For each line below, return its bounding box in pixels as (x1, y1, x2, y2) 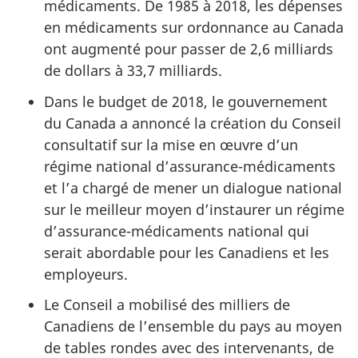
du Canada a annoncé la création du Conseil (44, 113, 341, 133)
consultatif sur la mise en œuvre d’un (44, 134, 298, 154)
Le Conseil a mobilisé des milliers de (44, 295, 290, 315)
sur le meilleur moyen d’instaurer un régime (44, 199, 344, 219)
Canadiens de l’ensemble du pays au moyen (44, 316, 342, 336)
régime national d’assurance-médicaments (44, 156, 336, 176)
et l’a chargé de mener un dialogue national (44, 177, 342, 197)
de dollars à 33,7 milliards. (44, 61, 222, 81)
